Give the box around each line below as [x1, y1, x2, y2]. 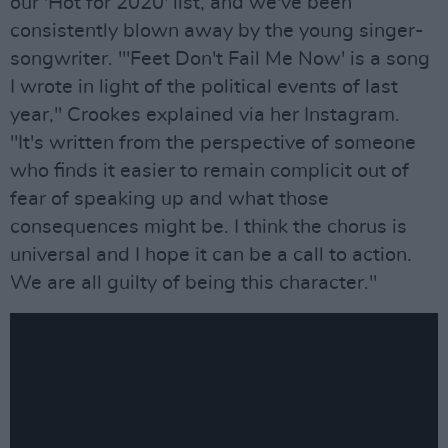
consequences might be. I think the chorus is [10, 217, 407, 237]
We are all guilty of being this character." [10, 273, 377, 293]
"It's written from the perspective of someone [10, 133, 416, 153]
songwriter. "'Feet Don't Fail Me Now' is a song [10, 49, 430, 69]
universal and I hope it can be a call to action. [10, 245, 412, 265]
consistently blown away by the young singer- [10, 21, 424, 41]
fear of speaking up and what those [10, 189, 329, 209]
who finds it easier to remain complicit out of [10, 161, 409, 181]
